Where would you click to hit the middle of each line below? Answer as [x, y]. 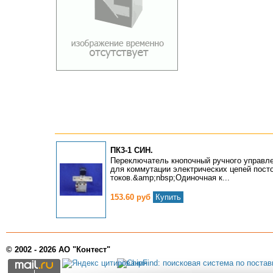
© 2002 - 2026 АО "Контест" [58, 250]
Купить [168, 197]
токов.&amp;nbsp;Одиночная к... [170, 178]
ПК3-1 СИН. [131, 150]
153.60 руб [131, 197]
